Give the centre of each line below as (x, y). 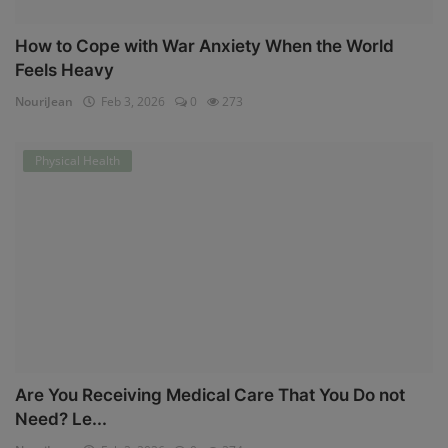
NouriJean (44, 101)
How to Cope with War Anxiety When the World (204, 45)
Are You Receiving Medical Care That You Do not (210, 395)
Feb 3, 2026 (130, 101)
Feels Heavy (64, 69)
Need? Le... (61, 419)
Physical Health (77, 161)
